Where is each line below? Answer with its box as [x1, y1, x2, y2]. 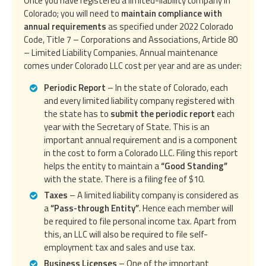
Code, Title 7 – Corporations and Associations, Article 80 [24, 32, 237, 46]
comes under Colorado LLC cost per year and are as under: [24, 58, 242, 72]
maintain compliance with [121, 6, 222, 20]
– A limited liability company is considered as [68, 188, 239, 202]
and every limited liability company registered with [44, 93, 235, 107]
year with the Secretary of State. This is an [44, 119, 210, 134]
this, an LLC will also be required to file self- [44, 227, 208, 241]
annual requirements [24, 19, 106, 33]
